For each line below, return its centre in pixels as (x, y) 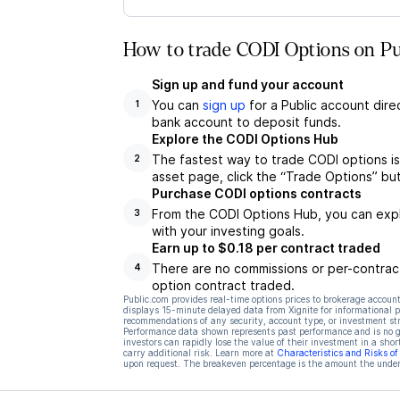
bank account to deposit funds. (246, 122)
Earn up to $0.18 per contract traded (266, 248)
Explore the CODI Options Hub (245, 139)
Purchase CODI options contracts (256, 193)
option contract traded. (223, 285)
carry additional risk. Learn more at (198, 353)
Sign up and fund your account (247, 84)
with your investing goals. (228, 231)
